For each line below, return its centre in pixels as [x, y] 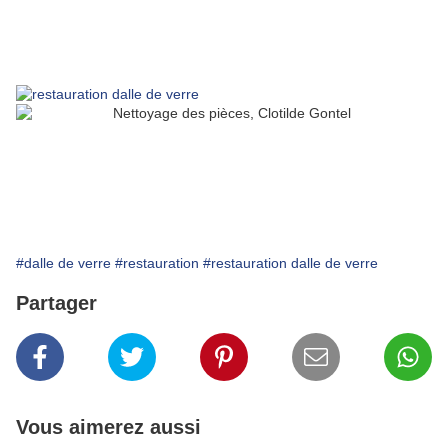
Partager [56, 303]
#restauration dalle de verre [290, 263]
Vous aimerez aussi [108, 427]
